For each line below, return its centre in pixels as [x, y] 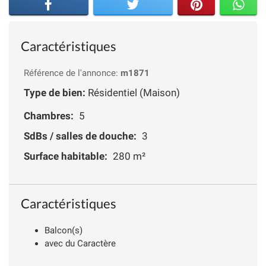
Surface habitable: [66, 156]
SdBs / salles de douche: [80, 136]
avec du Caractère [80, 243]
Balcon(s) [64, 230]
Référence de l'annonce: [72, 73]
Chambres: [49, 115]
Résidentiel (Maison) [133, 92]
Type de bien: [55, 92]
